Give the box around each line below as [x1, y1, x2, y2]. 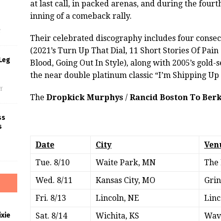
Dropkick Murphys [46, 93, 125, 103]
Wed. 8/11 [35, 176, 73, 185]
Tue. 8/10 [35, 158, 70, 168]
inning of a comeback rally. [30, 11, 132, 21]
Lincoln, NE [95, 193, 139, 203]
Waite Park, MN [95, 158, 156, 168]
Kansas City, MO [95, 176, 155, 185]
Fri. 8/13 [35, 193, 66, 203]
